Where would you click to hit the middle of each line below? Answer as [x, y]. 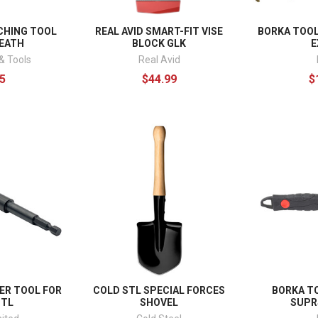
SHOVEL [159, 303]
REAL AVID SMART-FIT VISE [159, 31]
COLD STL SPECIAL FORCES [159, 291]
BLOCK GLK [159, 43]
